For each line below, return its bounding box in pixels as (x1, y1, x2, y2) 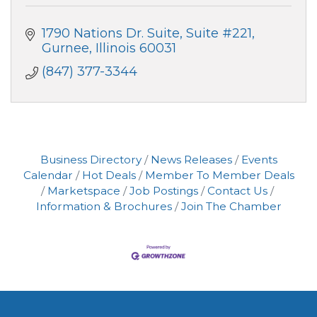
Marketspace (47, 184, 120, 198)
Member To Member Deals (144, 168, 294, 183)
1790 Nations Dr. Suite (41, 25, 180, 42)
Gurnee (41, 40, 89, 57)
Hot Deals (81, 168, 136, 183)
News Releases (150, 153, 232, 167)
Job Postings (129, 184, 198, 198)
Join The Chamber (180, 200, 282, 214)
